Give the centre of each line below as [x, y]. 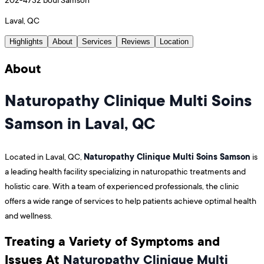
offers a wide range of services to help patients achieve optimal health [131, 200]
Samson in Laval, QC [80, 123]
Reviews [136, 41]
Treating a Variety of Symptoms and [112, 241]
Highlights [26, 41]
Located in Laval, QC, [44, 156]
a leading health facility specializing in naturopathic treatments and [125, 171]
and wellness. [29, 215]
